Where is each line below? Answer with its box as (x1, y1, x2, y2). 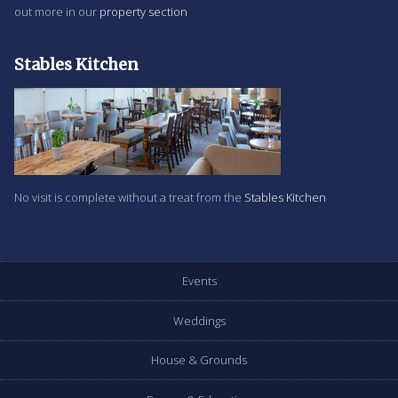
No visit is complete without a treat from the (14, 188, 244, 205)
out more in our (14, 4, 99, 20)
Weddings (172, 312, 226, 329)
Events (181, 273, 217, 290)
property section (99, 4, 187, 20)
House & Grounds (151, 352, 247, 369)
